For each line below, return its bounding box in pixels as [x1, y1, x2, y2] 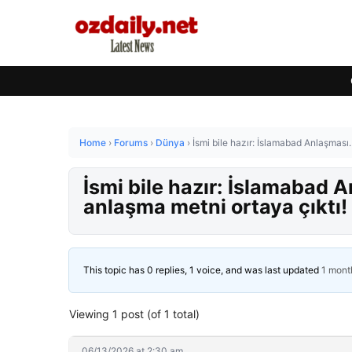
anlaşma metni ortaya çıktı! [83, 195, 347, 218]
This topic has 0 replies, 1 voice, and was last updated [83, 264, 321, 276]
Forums [114, 137, 148, 148]
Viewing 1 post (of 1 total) [69, 307, 200, 321]
